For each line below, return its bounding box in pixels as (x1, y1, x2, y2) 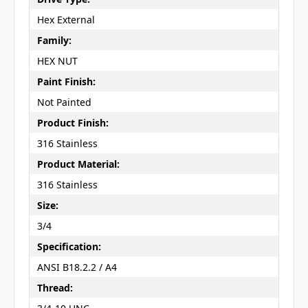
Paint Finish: (36, 74, 96, 88)
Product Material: (36, 157, 120, 170)
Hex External (36, 12, 95, 26)
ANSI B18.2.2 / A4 (36, 260, 117, 274)
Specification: (36, 239, 101, 253)
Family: (36, 33, 71, 47)
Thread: (36, 280, 73, 294)
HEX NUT (36, 54, 78, 67)
